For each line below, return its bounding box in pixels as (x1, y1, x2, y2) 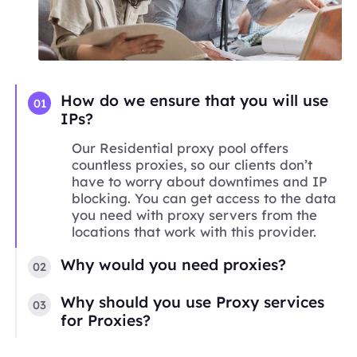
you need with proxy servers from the (72, 206, 318, 224)
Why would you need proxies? (61, 254, 287, 274)
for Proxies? (61, 311, 151, 331)
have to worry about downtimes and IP (72, 173, 328, 190)
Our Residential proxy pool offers (72, 139, 289, 157)
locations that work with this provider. (72, 223, 317, 241)
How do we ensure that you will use (61, 91, 329, 111)
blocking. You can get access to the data (72, 190, 337, 207)
